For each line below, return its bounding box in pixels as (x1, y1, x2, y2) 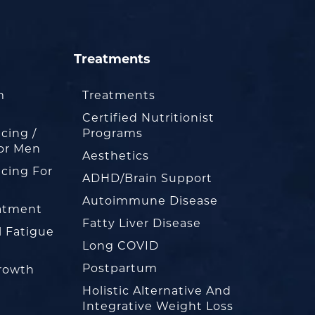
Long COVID (82, 241, 159, 252)
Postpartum (82, 264, 157, 275)
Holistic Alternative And (82, 286, 231, 297)
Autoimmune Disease (82, 196, 218, 207)
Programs (82, 129, 143, 140)
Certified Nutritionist (82, 113, 214, 124)
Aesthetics (82, 151, 149, 162)
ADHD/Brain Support (82, 174, 212, 185)
